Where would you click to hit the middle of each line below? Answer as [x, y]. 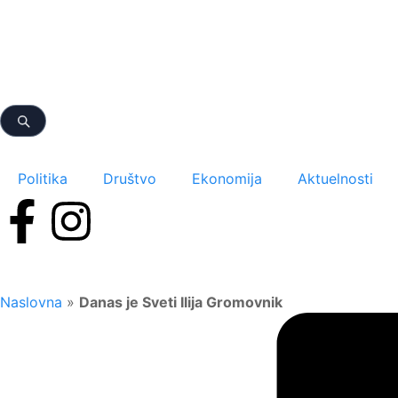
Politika [43, 179]
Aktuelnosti [335, 179]
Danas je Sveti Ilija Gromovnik [181, 302]
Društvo [130, 179]
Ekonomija [227, 179]
